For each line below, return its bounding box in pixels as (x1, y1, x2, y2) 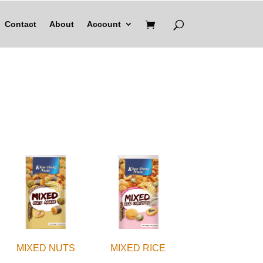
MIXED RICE (110, 242, 166, 253)
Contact (4, 19, 36, 29)
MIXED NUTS (16, 242, 76, 253)
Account (86, 19, 121, 29)
